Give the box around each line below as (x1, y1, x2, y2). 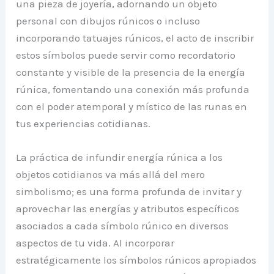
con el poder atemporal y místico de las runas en (16, 100, 248, 113)
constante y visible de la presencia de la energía (16, 65, 246, 78)
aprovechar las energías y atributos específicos (16, 202, 240, 215)
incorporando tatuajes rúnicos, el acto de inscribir (16, 31, 254, 44)
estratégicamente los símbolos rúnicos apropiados (16, 254, 257, 267)
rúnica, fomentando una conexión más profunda (16, 83, 250, 95)
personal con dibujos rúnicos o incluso (16, 14, 201, 27)
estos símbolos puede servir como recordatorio (16, 48, 236, 61)
